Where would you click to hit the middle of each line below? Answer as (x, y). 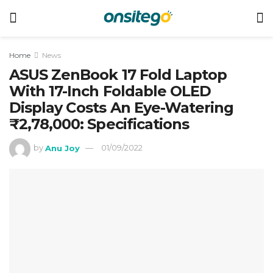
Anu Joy (63, 148)
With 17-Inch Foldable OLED (110, 91)
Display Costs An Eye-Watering (122, 108)
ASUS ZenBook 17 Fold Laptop (118, 75)
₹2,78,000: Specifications (99, 124)
